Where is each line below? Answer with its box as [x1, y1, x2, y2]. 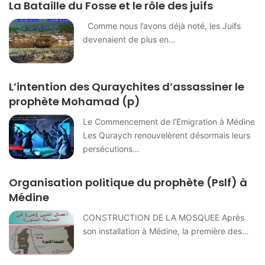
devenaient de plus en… [83, 34, 176, 45]
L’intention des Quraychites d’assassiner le [9, 79, 245, 95]
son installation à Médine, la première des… [83, 226, 250, 237]
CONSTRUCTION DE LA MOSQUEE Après [83, 212, 245, 223]
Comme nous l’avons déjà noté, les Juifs [83, 21, 241, 31]
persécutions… [83, 144, 140, 154]
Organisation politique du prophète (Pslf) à [9, 175, 248, 190]
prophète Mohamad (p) [9, 94, 141, 109]
